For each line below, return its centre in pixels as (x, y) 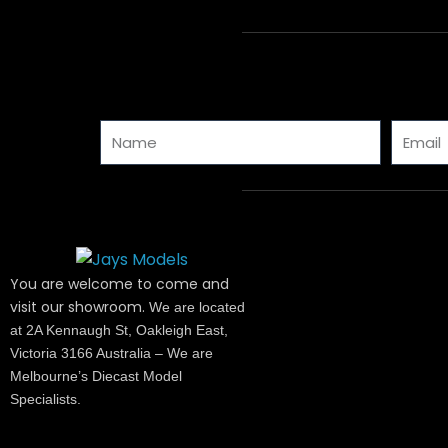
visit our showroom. (79, 306)
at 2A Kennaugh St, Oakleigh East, (119, 329)
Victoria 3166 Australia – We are (111, 352)
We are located (197, 306)
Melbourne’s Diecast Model (96, 375)
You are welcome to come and (119, 283)
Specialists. (45, 398)
